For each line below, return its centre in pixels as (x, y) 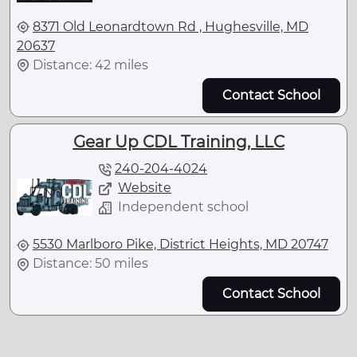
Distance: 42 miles (90, 65)
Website (145, 188)
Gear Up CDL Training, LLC (178, 142)
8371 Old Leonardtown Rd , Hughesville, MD (171, 26)
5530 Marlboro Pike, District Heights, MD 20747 (180, 244)
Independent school (183, 207)
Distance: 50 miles (90, 263)
